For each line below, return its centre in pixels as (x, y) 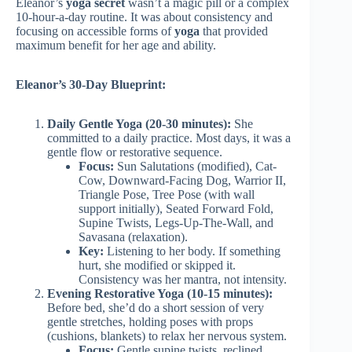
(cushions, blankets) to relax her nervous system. (167, 336)
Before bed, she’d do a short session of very (156, 308)
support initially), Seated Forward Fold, (176, 209)
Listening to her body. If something (192, 251)
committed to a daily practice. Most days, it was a (169, 138)
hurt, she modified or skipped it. (157, 266)
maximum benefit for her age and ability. (116, 46)
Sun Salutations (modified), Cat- (195, 167)
